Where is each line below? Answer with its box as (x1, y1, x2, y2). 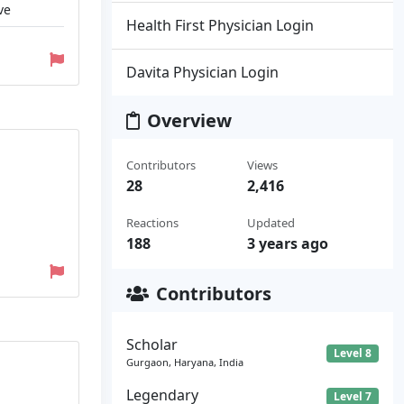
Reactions (126, 215, 179, 231)
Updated (246, 215, 295, 231)
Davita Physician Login (126, 62, 279, 82)
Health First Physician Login (126, 15, 314, 35)
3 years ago (246, 234, 328, 253)
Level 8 (334, 344, 372, 361)
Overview (147, 108, 232, 133)
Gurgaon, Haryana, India (126, 355, 243, 369)
